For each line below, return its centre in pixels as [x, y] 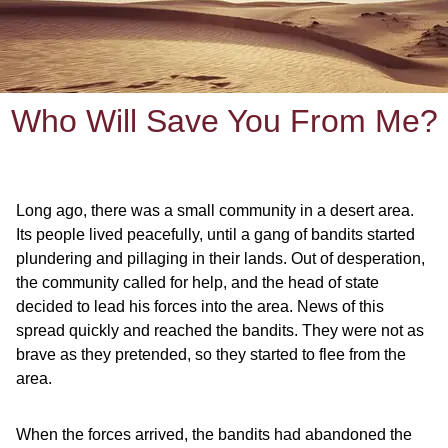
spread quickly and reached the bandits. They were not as [220, 330]
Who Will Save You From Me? [224, 121]
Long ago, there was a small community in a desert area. [215, 210]
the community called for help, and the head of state [197, 282]
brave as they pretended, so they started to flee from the [211, 354]
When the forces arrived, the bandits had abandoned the [214, 434]
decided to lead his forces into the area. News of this [200, 306]
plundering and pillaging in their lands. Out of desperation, [220, 258]
